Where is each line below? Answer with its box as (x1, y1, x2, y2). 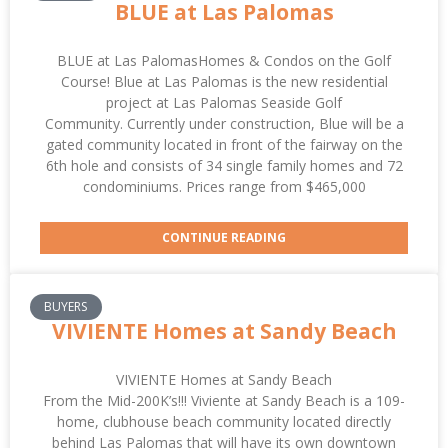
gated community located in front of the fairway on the (45, 134, 403, 154)
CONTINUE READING (162, 228, 286, 246)
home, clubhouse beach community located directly (57, 411, 391, 431)
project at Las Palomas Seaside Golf (106, 92, 342, 112)
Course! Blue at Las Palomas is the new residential (60, 71, 388, 91)
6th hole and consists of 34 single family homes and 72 (45, 155, 403, 175)
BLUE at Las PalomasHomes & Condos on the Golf (57, 50, 391, 70)
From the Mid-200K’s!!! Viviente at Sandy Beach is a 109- (43, 390, 405, 410)
